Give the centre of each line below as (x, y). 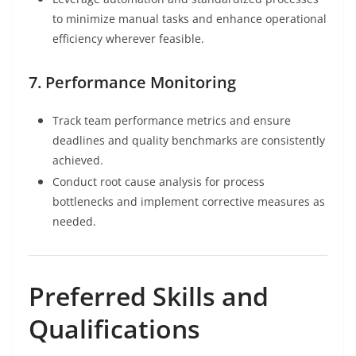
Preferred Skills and (149, 296)
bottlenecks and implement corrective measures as (189, 202)
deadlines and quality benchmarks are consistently (189, 141)
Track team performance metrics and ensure (172, 121)
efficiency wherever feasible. (128, 39)
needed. (74, 222)
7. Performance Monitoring (132, 83)
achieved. (78, 161)
